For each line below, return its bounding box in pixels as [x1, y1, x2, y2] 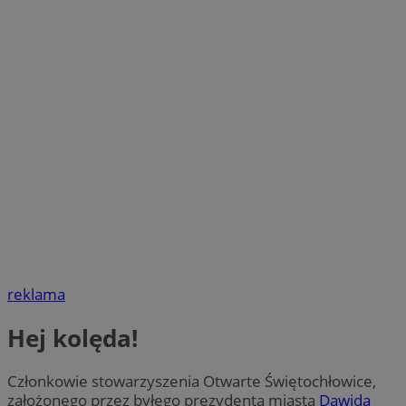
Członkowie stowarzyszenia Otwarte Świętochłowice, [7, 370, 376, 391]
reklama [7, 284, 65, 305]
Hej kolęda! [7, 321, 138, 354]
